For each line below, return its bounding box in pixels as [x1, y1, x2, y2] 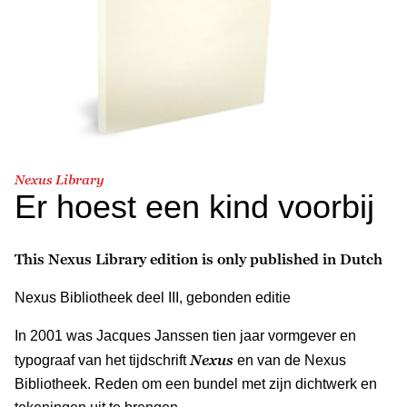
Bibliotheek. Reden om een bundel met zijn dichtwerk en [15, 375, 377, 392]
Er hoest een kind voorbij [15, 187, 374, 225]
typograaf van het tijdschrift [15, 352, 190, 368]
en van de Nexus [233, 352, 346, 368]
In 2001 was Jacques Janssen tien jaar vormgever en [15, 327, 356, 343]
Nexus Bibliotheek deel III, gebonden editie [15, 289, 291, 305]
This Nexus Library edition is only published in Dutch [15, 250, 382, 267]
